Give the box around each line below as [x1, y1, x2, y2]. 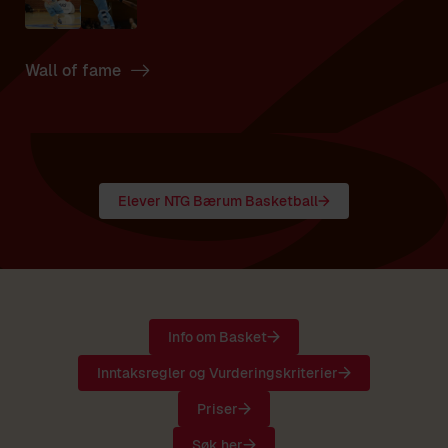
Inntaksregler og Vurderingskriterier [97, 363, 339, 382]
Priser [197, 399, 239, 418]
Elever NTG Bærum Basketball [117, 191, 318, 210]
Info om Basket [168, 327, 268, 346]
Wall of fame [25, 59, 121, 81]
